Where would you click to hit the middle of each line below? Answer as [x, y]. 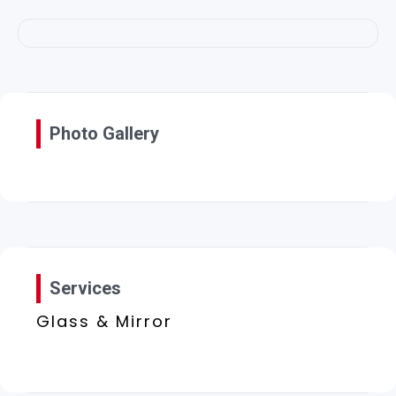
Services [85, 288]
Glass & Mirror [104, 321]
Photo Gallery [104, 133]
